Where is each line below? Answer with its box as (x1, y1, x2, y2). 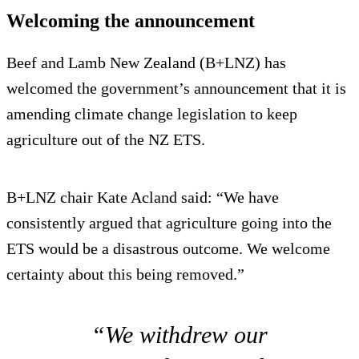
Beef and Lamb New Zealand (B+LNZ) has (6, 53, 286, 71)
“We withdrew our (91, 321, 268, 348)
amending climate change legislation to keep (6, 104, 297, 123)
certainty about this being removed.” (6, 264, 252, 283)
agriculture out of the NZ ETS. (6, 130, 205, 148)
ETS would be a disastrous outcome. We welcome (6, 239, 330, 257)
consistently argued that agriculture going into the (6, 213, 332, 232)
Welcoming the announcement (6, 10, 255, 31)
